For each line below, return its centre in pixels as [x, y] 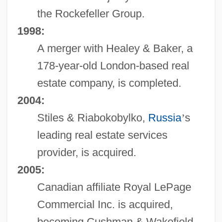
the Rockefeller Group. [91, 13]
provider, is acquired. [86, 152]
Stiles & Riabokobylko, [92, 117]
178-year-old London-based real [113, 65]
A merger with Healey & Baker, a [115, 48]
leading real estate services [102, 135]
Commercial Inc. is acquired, [105, 204]
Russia [165, 117]
